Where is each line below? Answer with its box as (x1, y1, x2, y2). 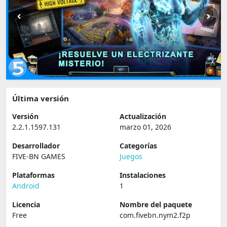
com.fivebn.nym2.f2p (120, 210, 191, 220)
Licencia (12, 200, 40, 209)
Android (12, 181, 40, 191)
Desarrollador (12, 141, 60, 150)
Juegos (120, 152, 142, 161)
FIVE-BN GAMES (12, 152, 65, 161)
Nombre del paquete (120, 200, 192, 209)
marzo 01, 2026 (120, 122, 171, 132)
